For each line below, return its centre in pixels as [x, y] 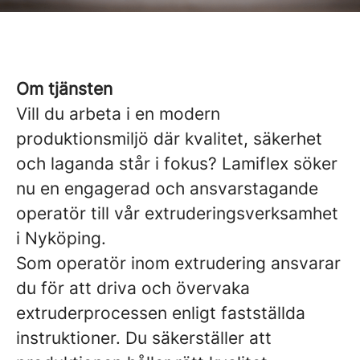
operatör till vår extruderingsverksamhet [177, 213]
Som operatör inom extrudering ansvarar [178, 263]
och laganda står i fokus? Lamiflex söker [177, 164]
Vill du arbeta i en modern [118, 114]
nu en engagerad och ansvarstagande [167, 188]
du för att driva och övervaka [133, 288]
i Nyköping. [61, 238]
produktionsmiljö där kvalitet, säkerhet [169, 139]
